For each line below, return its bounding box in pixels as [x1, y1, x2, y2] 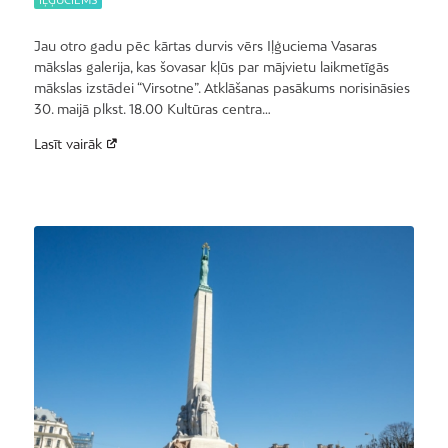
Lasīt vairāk [33, 135, 102, 152]
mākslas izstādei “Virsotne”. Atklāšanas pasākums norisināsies [33, 79, 410, 96]
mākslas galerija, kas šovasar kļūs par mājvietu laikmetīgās [33, 58, 389, 75]
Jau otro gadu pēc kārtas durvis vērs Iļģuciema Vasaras [33, 37, 377, 54]
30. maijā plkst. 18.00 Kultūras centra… [33, 100, 271, 117]
